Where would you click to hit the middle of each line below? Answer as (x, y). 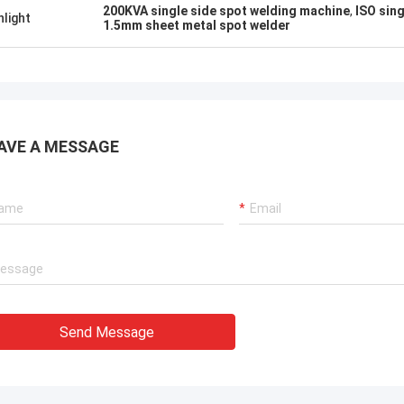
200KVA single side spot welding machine (226, 11)
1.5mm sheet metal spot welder (197, 25)
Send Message (107, 332)
